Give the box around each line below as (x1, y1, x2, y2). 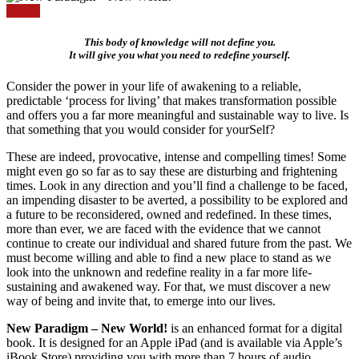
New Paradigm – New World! (6, 321, 167, 336)
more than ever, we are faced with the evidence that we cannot (6, 222, 321, 236)
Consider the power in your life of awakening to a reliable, (6, 79, 301, 94)
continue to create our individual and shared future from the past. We (6, 236, 352, 251)
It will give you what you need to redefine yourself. (69, 48, 290, 61)
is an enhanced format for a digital (167, 321, 342, 336)
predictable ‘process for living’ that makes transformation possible (6, 94, 337, 108)
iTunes (6, 3, 40, 18)
